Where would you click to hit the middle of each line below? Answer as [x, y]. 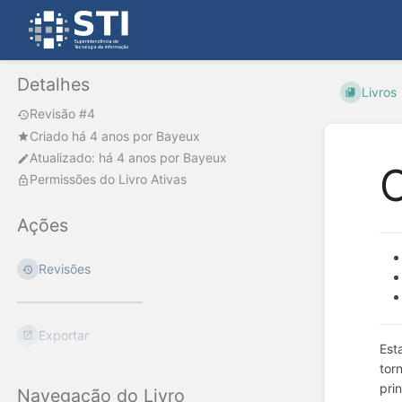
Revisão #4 [62, 114]
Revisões [65, 269]
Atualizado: [64, 158]
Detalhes [53, 85]
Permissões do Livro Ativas [108, 179]
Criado [51, 135]
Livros [379, 92]
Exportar [64, 336]
